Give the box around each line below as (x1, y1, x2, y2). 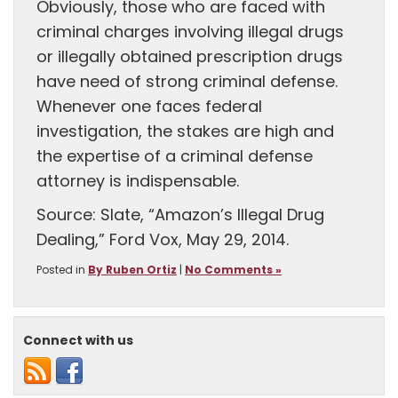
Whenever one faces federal (36, 94, 262, 121)
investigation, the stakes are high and (36, 119, 334, 146)
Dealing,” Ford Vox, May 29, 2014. (36, 227, 293, 254)
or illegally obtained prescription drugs (36, 44, 343, 71)
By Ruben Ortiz (88, 261, 177, 280)
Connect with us (23, 330, 133, 352)
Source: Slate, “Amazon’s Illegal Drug (36, 203, 324, 229)
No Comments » (185, 261, 282, 280)
